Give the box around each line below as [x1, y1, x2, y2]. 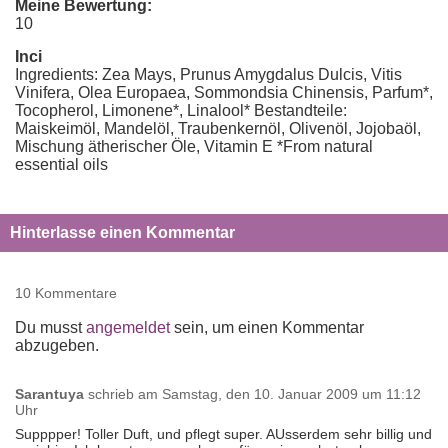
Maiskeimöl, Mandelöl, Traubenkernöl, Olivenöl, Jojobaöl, [15, 120, 421, 137]
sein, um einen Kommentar [170, 319, 364, 336]
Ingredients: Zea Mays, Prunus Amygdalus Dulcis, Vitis [15, 66, 402, 83]
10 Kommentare [15, 285, 117, 301]
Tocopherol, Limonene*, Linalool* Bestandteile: [15, 102, 347, 119]
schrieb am [88, 386, 158, 402]
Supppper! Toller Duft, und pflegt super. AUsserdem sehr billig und [15, 426, 432, 442]
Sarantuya [15, 386, 84, 402]
